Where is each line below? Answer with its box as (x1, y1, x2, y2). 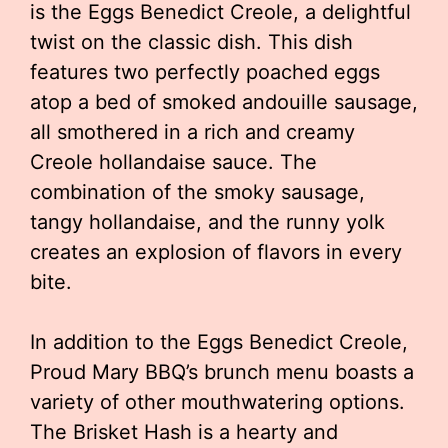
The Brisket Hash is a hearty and (30, 420, 338, 444)
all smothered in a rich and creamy (30, 120, 355, 144)
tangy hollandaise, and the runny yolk (30, 210, 385, 234)
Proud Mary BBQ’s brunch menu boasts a (30, 360, 414, 384)
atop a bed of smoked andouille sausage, (30, 90, 418, 114)
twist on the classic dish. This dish (30, 30, 353, 54)
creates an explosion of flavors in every (30, 240, 402, 264)
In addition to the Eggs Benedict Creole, (30, 330, 408, 354)
